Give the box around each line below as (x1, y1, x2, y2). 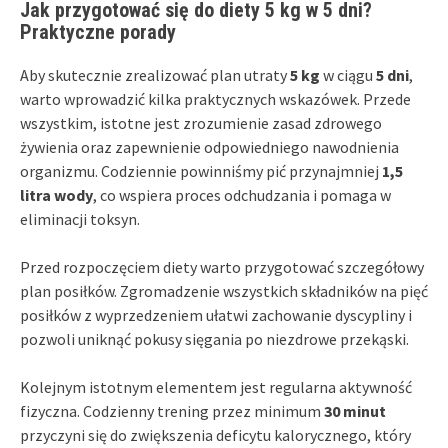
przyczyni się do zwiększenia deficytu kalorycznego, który (20, 424, 411, 445)
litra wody (20, 184, 93, 205)
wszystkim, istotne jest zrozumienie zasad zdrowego (20, 112, 382, 133)
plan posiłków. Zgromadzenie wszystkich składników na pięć (20, 280, 428, 301)
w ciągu (320, 64, 376, 85)
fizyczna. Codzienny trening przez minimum (20, 400, 324, 421)
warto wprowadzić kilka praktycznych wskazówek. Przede (20, 88, 411, 109)
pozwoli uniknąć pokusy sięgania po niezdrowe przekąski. (20, 328, 409, 349)
